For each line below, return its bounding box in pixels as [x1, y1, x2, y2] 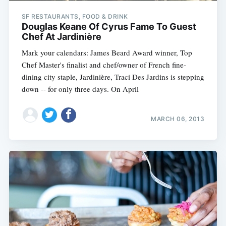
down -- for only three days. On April [21, 84, 139, 94]
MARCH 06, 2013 [151, 115, 205, 123]
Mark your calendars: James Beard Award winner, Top [21, 47, 192, 58]
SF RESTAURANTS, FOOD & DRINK [21, 13, 128, 21]
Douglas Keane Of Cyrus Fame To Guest [21, 21, 196, 32]
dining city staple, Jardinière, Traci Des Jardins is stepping [21, 72, 204, 82]
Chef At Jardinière [21, 31, 101, 42]
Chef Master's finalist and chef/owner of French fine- [21, 60, 186, 70]
